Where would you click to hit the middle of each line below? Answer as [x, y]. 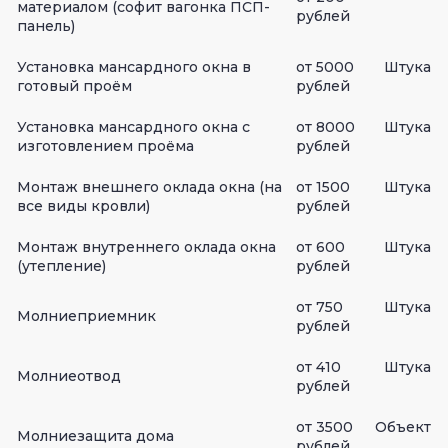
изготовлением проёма [105, 145]
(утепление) [61, 265]
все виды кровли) [83, 205]
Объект [403, 426]
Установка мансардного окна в [134, 66]
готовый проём [74, 85]
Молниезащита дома [95, 435]
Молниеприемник [86, 315]
